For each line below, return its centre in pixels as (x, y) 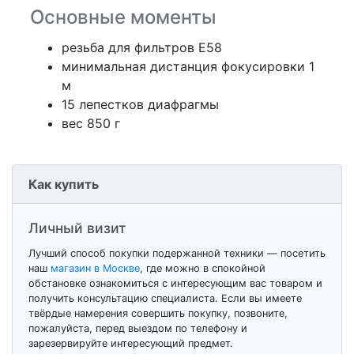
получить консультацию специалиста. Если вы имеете (165, 298)
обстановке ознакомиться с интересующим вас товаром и (175, 283)
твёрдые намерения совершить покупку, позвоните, (158, 313)
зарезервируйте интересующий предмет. (131, 343)
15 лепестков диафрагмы (140, 104)
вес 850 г (91, 123)
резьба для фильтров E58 (142, 47)
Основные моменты (123, 17)
